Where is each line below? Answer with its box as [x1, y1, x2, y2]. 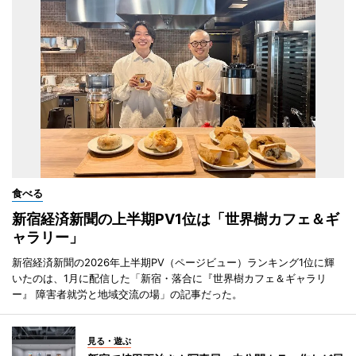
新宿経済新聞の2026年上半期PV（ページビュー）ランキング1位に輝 [12, 255, 335, 269]
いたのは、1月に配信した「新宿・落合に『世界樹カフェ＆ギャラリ [12, 271, 327, 284]
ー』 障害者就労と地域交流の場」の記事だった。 [12, 287, 242, 300]
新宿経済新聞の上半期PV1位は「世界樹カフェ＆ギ [12, 210, 339, 227]
